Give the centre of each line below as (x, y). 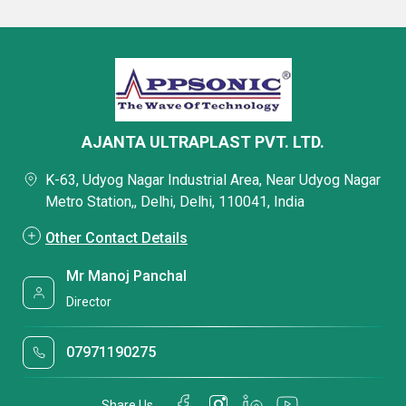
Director (89, 302)
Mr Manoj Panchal (127, 276)
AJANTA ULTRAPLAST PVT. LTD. (203, 142)
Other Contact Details (116, 238)
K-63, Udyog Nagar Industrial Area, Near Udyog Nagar (213, 180)
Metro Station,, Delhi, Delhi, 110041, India (175, 202)
